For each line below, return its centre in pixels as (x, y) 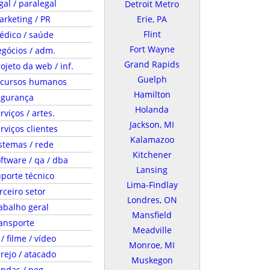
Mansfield (152, 215)
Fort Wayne (152, 49)
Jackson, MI (152, 124)
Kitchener (152, 155)
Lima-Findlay (152, 185)
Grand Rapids (152, 64)
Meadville (152, 230)
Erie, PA (152, 19)
